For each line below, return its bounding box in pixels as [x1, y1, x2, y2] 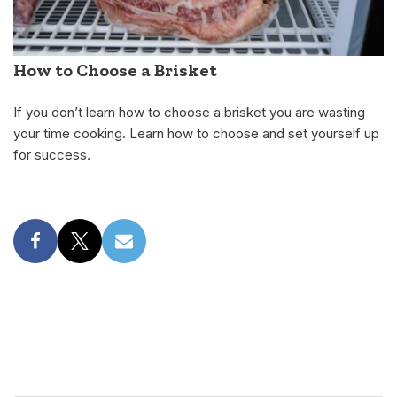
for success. [13, 146, 90, 164]
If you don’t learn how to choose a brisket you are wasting [13, 104, 365, 121]
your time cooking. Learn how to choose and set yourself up [13, 125, 379, 143]
